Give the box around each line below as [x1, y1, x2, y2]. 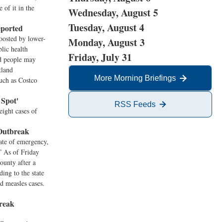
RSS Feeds [114, 100, 156, 109]
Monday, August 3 [68, 35, 145, 50]
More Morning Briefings [94, 74, 176, 82]
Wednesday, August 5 [68, 5, 158, 20]
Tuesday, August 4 [68, 20, 144, 35]
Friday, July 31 [68, 50, 132, 64]
